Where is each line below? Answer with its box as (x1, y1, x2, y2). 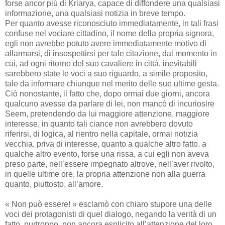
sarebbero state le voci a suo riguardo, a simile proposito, (5, 69, 207, 78)
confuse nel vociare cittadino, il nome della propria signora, (5, 29, 214, 38)
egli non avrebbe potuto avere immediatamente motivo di (5, 39, 206, 48)
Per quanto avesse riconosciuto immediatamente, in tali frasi (5, 19, 218, 28)
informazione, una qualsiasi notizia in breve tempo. (5, 9, 185, 18)
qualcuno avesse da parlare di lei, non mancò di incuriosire (5, 99, 214, 108)
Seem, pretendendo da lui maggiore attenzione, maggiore (5, 109, 209, 118)
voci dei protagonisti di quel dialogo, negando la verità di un (5, 209, 216, 218)
